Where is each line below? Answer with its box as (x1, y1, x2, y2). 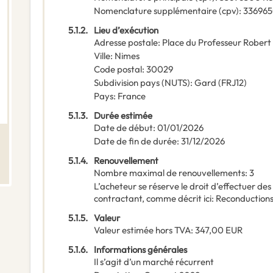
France (118, 90, 146, 102)
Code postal (94, 63, 142, 76)
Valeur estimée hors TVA (94, 224, 191, 236)
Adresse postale (94, 37, 158, 49)
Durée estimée (94, 110, 152, 122)
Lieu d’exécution (94, 24, 158, 37)
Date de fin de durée (94, 135, 177, 147)
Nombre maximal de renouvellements (94, 167, 245, 179)
